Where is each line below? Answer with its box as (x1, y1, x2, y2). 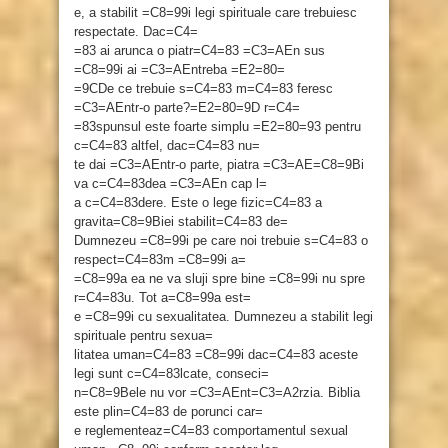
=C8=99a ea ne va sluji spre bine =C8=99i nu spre (74, 271, 365, 287)
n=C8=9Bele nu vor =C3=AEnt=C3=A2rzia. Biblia (74, 385, 360, 401)
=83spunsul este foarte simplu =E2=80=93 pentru (74, 119, 361, 135)
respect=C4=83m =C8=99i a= (74, 252, 246, 268)
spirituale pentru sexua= (74, 328, 213, 344)
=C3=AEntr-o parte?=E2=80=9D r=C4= (74, 100, 300, 116)
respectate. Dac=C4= (74, 24, 198, 40)
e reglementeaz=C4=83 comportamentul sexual (74, 423, 348, 439)
